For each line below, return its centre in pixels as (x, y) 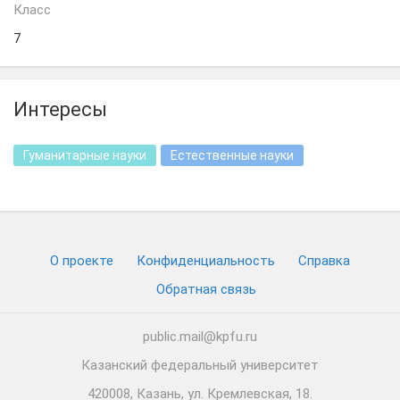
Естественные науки (232, 155)
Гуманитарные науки (85, 155)
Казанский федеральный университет (200, 365)
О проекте (82, 261)
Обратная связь (206, 289)
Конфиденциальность (206, 261)
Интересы (60, 109)
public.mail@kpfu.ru (200, 337)
